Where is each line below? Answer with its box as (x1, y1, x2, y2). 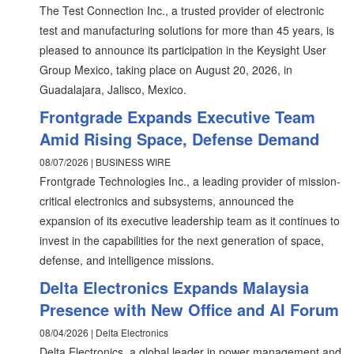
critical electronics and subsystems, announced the (40, 193, 294, 209)
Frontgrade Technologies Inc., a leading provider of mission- (40, 173, 341, 189)
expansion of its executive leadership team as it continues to (40, 213, 340, 228)
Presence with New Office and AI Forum (40, 298, 339, 321)
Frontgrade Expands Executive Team (40, 105, 315, 128)
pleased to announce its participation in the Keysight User (40, 42, 326, 58)
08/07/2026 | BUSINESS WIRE (40, 155, 171, 168)
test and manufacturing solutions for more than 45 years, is (40, 22, 334, 38)
